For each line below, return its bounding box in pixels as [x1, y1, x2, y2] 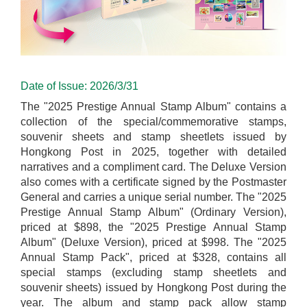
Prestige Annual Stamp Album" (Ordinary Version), [21, 206, 286, 219]
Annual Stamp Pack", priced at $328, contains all [21, 251, 286, 264]
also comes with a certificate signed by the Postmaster [21, 176, 286, 188]
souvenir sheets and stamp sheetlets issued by [21, 131, 286, 143]
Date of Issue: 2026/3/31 [21, 80, 138, 93]
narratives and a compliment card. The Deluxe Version [21, 161, 286, 173]
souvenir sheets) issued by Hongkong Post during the [21, 282, 286, 294]
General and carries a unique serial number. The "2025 [21, 191, 286, 204]
